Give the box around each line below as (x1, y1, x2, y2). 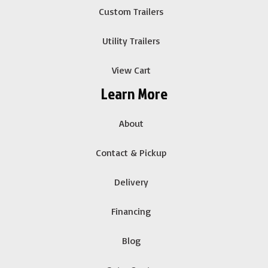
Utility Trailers (102, 34, 160, 47)
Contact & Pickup (96, 146, 166, 159)
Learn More (100, 82, 167, 104)
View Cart (111, 63, 151, 76)
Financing (111, 205, 151, 217)
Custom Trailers (98, 5, 164, 17)
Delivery (114, 175, 148, 188)
